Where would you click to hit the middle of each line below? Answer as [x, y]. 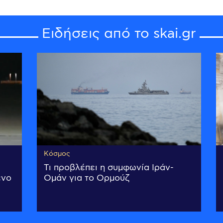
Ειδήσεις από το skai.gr [119, 34]
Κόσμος [57, 154]
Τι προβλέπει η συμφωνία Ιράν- [109, 168]
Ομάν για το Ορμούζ [87, 178]
